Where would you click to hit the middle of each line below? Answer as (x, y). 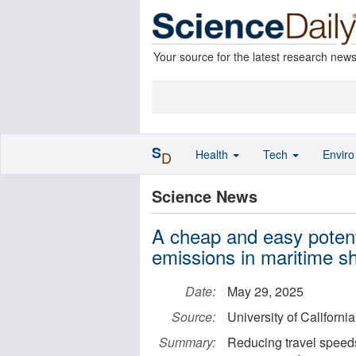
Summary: (187, 342)
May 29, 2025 (265, 291)
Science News (205, 196)
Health (213, 154)
